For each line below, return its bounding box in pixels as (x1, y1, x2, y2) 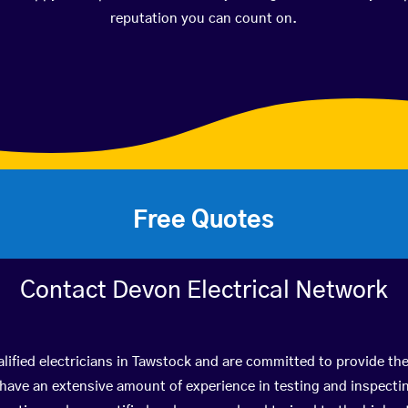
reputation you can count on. (110, 11, 298, 25)
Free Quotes (133, 208, 275, 232)
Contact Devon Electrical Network (19, 278, 388, 302)
